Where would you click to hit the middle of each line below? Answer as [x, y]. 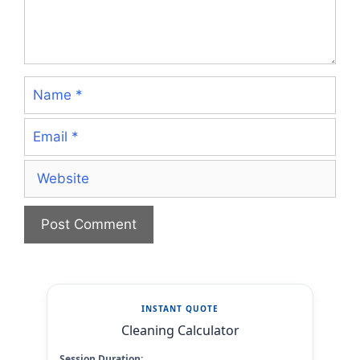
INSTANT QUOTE [180, 309]
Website [49, 169]
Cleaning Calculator [180, 331]
